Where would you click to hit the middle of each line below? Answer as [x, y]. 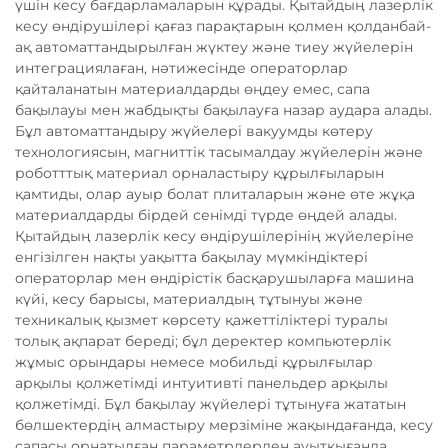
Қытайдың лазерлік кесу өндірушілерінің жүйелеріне [214, 236]
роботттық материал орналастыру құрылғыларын [199, 173]
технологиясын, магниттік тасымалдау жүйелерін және [219, 152]
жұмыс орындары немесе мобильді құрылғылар [194, 362]
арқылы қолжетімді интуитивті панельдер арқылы [201, 383]
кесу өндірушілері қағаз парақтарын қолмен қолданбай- [223, 26]
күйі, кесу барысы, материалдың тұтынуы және [189, 299]
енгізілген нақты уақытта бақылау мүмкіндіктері [191, 257]
